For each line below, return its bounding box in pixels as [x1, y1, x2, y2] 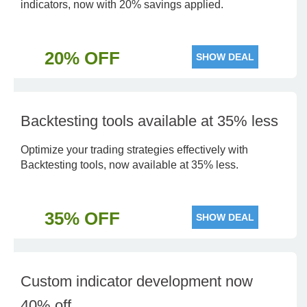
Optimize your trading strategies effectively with [21, 144, 248, 156]
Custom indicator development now [21, 273, 253, 290]
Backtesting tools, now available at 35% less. [21, 159, 238, 171]
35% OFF [44, 208, 120, 229]
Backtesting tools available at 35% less [21, 112, 278, 130]
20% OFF [44, 48, 120, 69]
